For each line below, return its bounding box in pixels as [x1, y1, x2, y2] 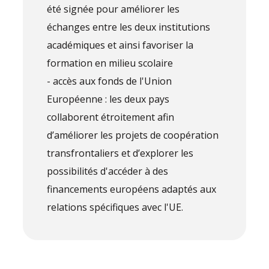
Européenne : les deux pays [47, 92, 170, 106]
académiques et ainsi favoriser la [47, 38, 194, 52]
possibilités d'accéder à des [47, 165, 169, 178]
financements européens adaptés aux [47, 183, 217, 196]
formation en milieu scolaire [47, 56, 174, 70]
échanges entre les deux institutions [47, 20, 211, 34]
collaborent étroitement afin [47, 110, 175, 124]
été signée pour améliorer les [47, 2, 180, 16]
